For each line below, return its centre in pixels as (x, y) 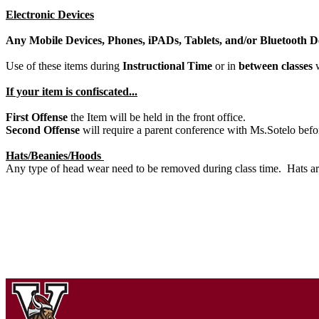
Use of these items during (64, 66)
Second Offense (43, 130)
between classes (276, 66)
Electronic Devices (50, 15)
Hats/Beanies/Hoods (55, 156)
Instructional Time (167, 66)
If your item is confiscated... (72, 92)
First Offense (37, 117)
